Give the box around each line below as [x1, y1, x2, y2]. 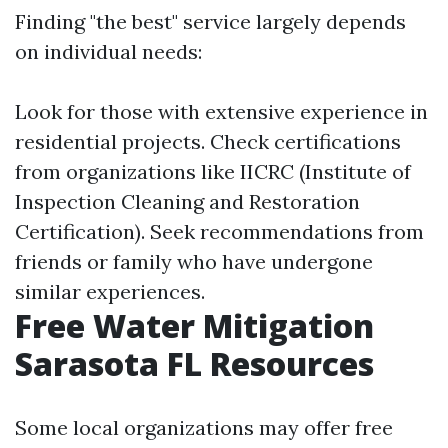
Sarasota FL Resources [15, 342, 374, 385]
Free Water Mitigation [15, 304, 374, 347]
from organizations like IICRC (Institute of [15, 159, 411, 184]
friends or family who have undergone [15, 249, 373, 274]
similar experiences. [15, 279, 205, 304]
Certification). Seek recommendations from [15, 219, 424, 244]
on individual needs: [15, 39, 202, 64]
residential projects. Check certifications [15, 129, 401, 154]
